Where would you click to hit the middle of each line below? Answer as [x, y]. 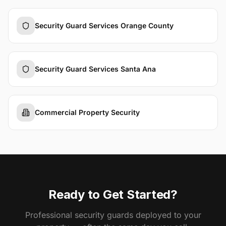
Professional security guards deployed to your [113, 215]
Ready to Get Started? [113, 194]
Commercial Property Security [87, 112]
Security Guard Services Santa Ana [95, 69]
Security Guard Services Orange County [104, 25]
